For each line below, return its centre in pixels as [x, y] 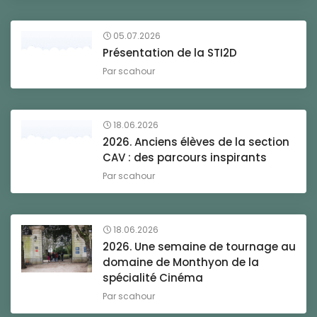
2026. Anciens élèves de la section [196, 142]
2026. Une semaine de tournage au [199, 247]
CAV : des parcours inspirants [185, 158]
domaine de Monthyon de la [181, 263]
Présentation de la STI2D [170, 53]
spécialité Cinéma [153, 278]
